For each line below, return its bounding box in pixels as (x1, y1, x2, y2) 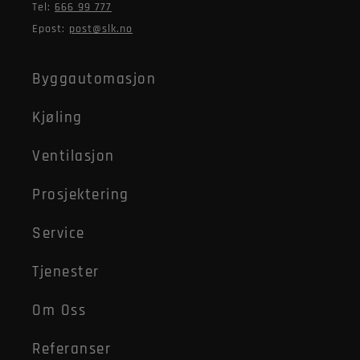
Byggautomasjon (32, 69, 156, 90)
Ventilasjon (32, 146, 115, 167)
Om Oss (32, 301, 86, 321)
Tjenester (32, 262, 100, 283)
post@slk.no (69, 22, 133, 37)
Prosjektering (32, 185, 129, 206)
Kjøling (32, 108, 83, 129)
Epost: (32, 22, 65, 37)
